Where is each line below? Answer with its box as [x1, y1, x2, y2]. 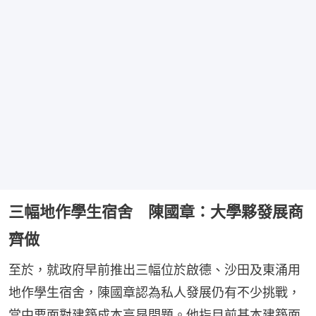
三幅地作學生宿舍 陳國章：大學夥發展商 [8, 202, 303, 221]
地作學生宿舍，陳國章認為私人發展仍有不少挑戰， [8, 284, 300, 300]
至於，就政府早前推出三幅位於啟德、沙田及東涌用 [8, 262, 300, 277]
